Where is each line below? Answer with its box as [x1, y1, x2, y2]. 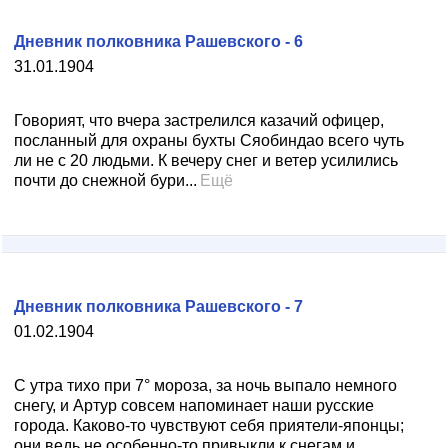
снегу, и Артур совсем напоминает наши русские [14, 397, 374, 414]
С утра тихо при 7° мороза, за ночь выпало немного [14, 377, 397, 394]
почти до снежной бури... [14, 172, 197, 189]
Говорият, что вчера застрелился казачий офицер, [14, 112, 384, 129]
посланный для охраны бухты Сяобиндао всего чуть [14, 132, 404, 149]
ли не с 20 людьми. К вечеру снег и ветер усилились [14, 152, 398, 169]
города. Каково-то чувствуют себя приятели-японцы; [14, 417, 404, 434]
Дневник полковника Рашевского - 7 [14, 298, 303, 315]
